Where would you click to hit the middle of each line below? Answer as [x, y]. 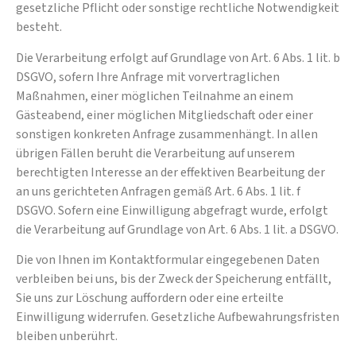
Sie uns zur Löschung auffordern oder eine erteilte [150, 298]
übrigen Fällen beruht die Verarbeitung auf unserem [155, 153]
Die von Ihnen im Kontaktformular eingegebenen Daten [168, 259]
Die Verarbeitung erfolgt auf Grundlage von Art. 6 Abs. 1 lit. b [178, 58]
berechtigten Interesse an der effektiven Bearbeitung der [170, 172]
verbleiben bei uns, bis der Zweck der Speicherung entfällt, [174, 279]
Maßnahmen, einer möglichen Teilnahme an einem [155, 96]
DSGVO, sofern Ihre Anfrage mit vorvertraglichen [148, 77]
